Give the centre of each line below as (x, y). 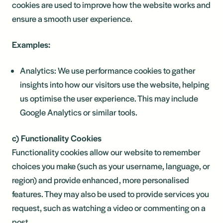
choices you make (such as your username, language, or (111, 166)
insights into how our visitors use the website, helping (114, 84)
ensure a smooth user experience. (72, 18)
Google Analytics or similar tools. (79, 112)
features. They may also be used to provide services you (111, 194)
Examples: (31, 44)
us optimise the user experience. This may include (109, 98)
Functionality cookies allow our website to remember (106, 152)
